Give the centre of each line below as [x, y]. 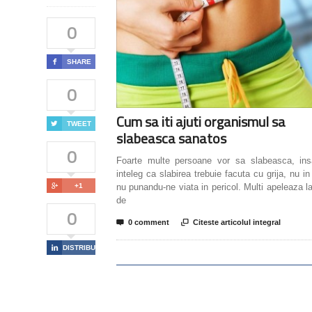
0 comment [149, 222]
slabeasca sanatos [171, 138]
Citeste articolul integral [237, 222]
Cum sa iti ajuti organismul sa [201, 122]
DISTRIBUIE [83, 248]
